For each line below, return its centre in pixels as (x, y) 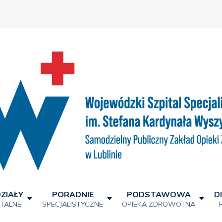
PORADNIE (73, 194)
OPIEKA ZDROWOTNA (159, 204)
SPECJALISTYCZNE (73, 204)
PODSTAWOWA (159, 194)
